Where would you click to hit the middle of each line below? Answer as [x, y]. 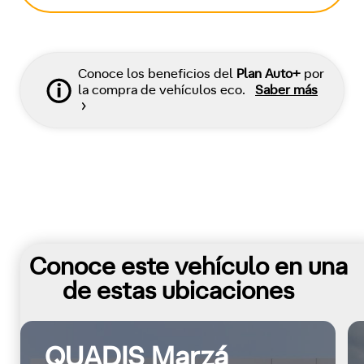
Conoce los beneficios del [157, 74]
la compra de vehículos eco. [163, 91]
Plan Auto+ [269, 74]
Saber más [286, 91]
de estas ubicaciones [178, 292]
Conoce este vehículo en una [188, 268]
